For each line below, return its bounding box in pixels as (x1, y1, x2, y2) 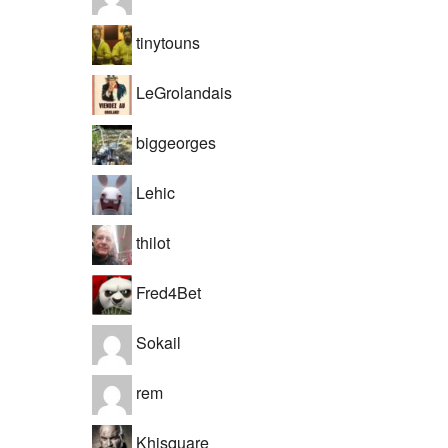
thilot (132, 231, 170, 255)
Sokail (132, 331, 181, 355)
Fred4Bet (132, 281, 201, 305)
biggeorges (132, 131, 216, 155)
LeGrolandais (132, 81, 232, 105)
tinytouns (132, 31, 200, 55)
